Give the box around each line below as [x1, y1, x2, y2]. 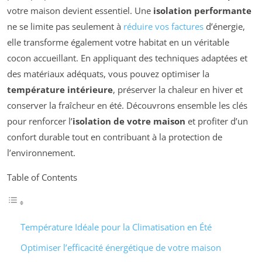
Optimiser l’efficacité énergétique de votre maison [20, 241, 221, 253]
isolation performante [153, 5, 251, 17]
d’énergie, [204, 20, 245, 33]
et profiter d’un [185, 115, 248, 127]
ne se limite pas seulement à [7, 20, 123, 33]
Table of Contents [7, 171, 77, 184]
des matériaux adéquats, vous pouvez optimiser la [7, 68, 209, 80]
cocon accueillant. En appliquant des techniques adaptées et [7, 52, 247, 64]
